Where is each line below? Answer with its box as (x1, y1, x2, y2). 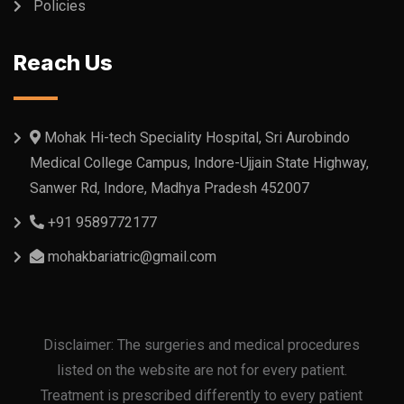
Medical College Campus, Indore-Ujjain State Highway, (30, 154, 369, 172)
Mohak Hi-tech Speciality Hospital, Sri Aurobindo (41, 129, 350, 147)
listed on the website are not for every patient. (56, 362, 347, 380)
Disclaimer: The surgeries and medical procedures (43, 336, 361, 354)
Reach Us (14, 50, 113, 77)
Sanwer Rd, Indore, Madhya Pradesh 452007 (30, 179, 309, 197)
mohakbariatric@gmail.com (48, 248, 216, 266)
